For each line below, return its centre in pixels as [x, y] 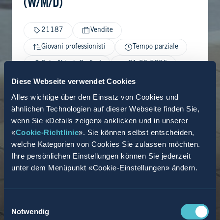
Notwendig [30, 211]
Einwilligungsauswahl [38, 201]
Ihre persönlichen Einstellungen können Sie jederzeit [101, 156]
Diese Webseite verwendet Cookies [73, 81]
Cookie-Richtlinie [47, 132]
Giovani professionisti [73, 47]
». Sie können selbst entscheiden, [137, 132]
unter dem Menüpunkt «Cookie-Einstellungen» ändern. [104, 167]
